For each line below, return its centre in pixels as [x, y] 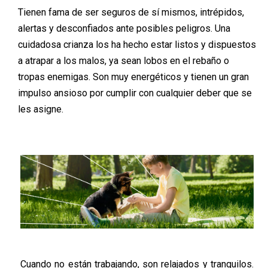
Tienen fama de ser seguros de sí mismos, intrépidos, [131, 13]
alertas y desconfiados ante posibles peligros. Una [124, 29]
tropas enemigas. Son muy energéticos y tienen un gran [133, 77]
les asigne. [41, 109]
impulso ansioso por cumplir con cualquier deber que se [135, 93]
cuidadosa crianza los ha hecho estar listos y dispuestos [137, 45]
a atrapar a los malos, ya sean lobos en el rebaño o [124, 61]
